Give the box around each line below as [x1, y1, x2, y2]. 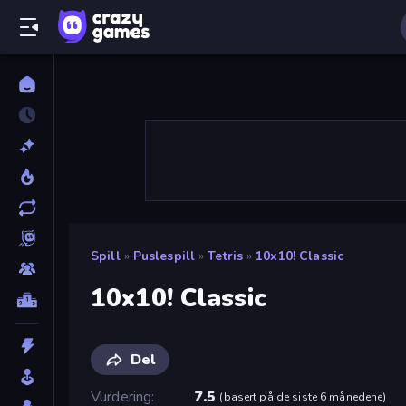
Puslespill [132, 247, 196, 265]
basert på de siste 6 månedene [223, 389, 383, 404]
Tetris [208, 247, 244, 265]
